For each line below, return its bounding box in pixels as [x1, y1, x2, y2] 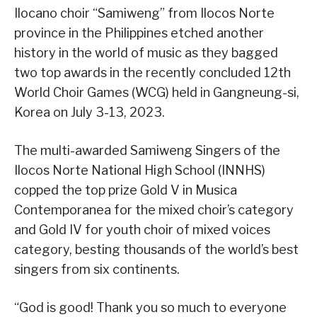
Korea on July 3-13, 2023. [14, 105, 165, 120]
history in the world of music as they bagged [14, 45, 278, 61]
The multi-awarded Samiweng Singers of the [14, 143, 280, 158]
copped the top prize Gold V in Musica [14, 183, 237, 198]
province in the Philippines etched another [14, 25, 264, 41]
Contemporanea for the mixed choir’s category [14, 202, 294, 218]
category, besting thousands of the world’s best [14, 242, 299, 258]
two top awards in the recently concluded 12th [14, 65, 291, 81]
